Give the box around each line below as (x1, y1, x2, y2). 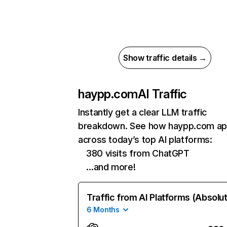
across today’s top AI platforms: (78, 134, 212, 145)
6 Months (87, 205, 120, 214)
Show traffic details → (123, 53, 207, 63)
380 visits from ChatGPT (86, 148, 190, 159)
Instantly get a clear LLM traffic (78, 107, 207, 118)
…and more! (86, 162, 136, 172)
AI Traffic (137, 87, 187, 101)
